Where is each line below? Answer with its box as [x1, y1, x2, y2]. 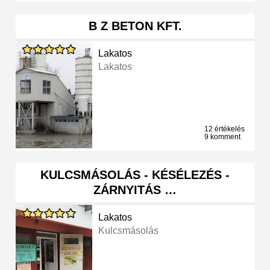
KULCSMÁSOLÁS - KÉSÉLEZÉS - [40, 168, 230, 182]
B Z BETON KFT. [88, 19, 182, 33]
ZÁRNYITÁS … [93, 183, 177, 197]
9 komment [204, 133, 240, 142]
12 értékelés [204, 125, 245, 134]
